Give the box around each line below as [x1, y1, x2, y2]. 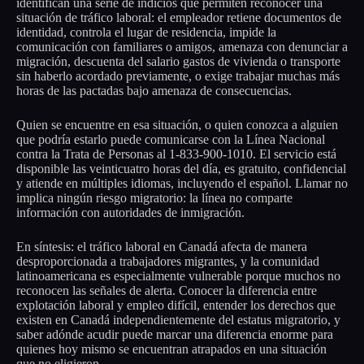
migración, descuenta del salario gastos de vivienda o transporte [16, 54, 340, 69]
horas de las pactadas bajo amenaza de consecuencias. [16, 84, 292, 98]
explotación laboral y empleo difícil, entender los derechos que [16, 298, 336, 313]
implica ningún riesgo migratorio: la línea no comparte [16, 191, 292, 206]
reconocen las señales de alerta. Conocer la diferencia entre [16, 284, 317, 298]
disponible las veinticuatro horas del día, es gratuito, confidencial [16, 162, 346, 176]
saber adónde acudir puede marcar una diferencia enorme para [16, 327, 333, 342]
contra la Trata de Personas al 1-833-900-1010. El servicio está [16, 147, 336, 162]
